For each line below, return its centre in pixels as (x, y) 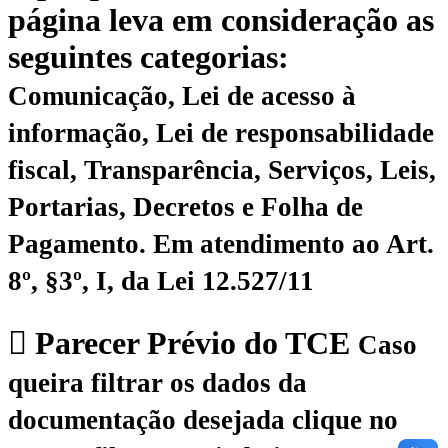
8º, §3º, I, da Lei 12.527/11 (161, 281)
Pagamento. (80, 244)
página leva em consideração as (221, 20)
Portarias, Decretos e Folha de (185, 207)
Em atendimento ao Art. (293, 244)
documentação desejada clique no (203, 419)
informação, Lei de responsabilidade (221, 133)
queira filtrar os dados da (157, 382)
